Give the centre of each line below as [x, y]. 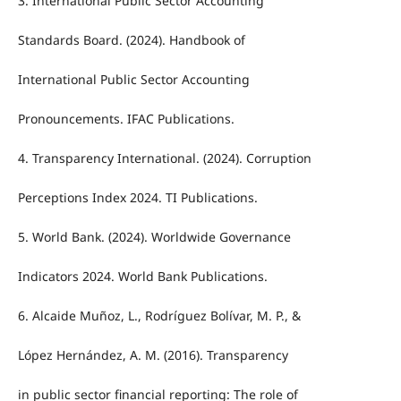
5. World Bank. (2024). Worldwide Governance [154, 237]
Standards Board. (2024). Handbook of [131, 40]
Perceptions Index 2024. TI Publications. [137, 198]
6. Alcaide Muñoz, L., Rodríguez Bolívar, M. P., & [159, 316]
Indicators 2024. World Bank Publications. [142, 277]
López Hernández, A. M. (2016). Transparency [153, 355]
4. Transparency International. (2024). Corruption [164, 158]
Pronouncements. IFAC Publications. [126, 119]
